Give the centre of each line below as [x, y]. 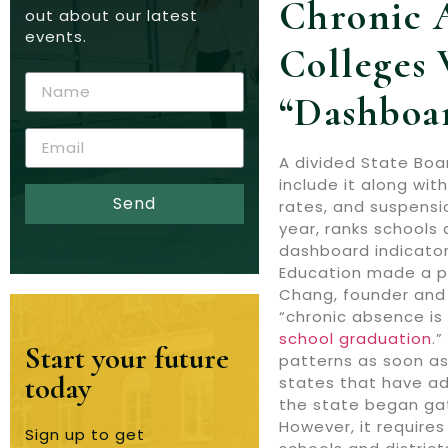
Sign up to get [85, 434]
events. [56, 37]
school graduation [355, 339]
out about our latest [111, 16]
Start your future [127, 358]
